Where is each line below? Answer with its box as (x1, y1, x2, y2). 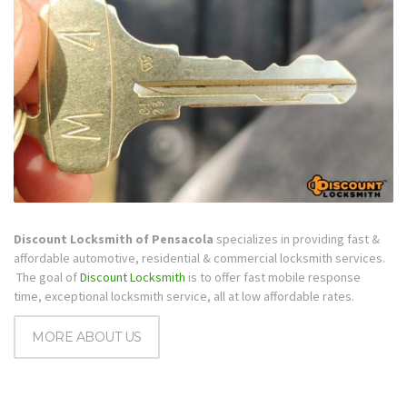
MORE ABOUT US (32, 329, 142, 346)
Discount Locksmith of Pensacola (14, 230, 213, 247)
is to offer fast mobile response (185, 268, 361, 285)
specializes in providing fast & (213, 230, 380, 247)
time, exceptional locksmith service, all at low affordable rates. (14, 287, 354, 304)
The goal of (14, 268, 80, 285)
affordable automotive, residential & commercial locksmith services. (14, 249, 385, 266)
